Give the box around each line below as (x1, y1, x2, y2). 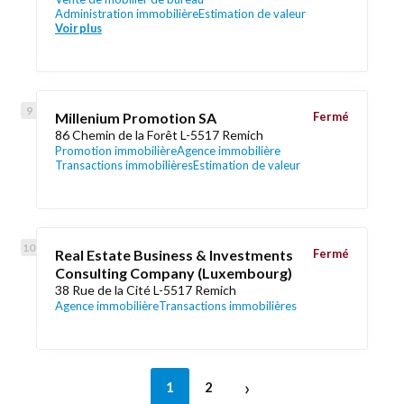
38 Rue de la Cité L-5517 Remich (55, 282, 236, 298)
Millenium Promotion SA (55, 109, 216, 126)
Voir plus (55, 21, 102, 35)
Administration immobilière (55, 6, 198, 21)
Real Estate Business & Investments (55, 246, 293, 263)
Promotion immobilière (55, 143, 177, 158)
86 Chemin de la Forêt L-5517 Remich (55, 127, 263, 142)
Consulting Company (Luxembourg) (55, 264, 292, 281)
